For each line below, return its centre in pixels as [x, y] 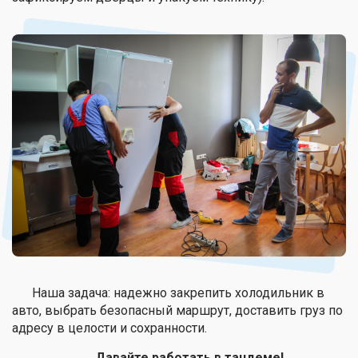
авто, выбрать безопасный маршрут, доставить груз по [177, 311]
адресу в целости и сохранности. [109, 328]
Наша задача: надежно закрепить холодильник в [178, 293]
